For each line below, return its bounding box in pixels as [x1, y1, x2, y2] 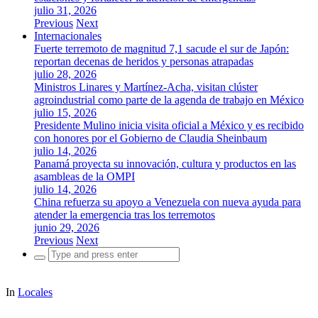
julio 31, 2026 [34, 4, 97, 16]
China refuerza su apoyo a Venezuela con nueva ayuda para [34, 196, 301, 208]
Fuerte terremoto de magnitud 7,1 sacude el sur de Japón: [34, 43, 289, 55]
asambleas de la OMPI [34, 170, 135, 182]
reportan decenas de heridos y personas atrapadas [34, 55, 253, 67]
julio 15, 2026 [34, 106, 97, 119]
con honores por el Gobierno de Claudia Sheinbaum [34, 132, 267, 144]
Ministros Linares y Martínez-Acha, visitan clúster [34, 81, 258, 93]
